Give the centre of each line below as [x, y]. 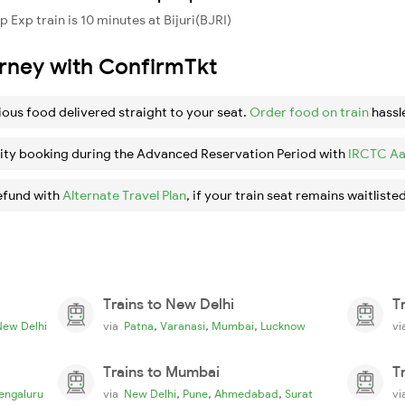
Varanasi [183, 325]
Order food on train [309, 112]
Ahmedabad [246, 393]
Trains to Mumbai [161, 371]
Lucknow [283, 325]
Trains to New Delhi [169, 303]
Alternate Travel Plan [124, 195]
